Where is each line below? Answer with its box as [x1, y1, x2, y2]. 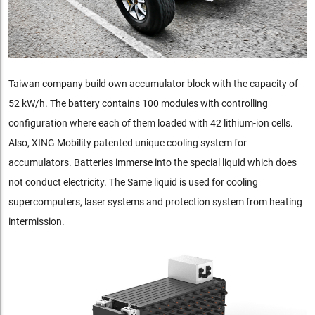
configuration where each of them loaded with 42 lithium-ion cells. [8, 117, 293, 129]
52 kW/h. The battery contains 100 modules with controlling [8, 97, 268, 109]
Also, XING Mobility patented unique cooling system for [8, 136, 247, 148]
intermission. [8, 215, 65, 227]
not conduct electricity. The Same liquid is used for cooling [8, 176, 258, 188]
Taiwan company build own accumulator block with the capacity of [8, 77, 298, 89]
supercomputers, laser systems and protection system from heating [8, 195, 302, 207]
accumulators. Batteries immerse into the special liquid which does [8, 156, 297, 168]
